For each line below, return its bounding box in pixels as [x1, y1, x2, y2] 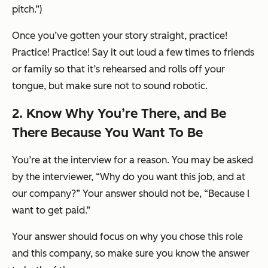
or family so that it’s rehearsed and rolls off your [12, 63, 225, 75]
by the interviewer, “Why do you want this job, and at [12, 170, 245, 182]
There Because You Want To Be [12, 124, 203, 141]
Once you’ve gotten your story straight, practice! [12, 29, 227, 41]
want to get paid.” [12, 204, 90, 216]
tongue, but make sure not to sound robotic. [12, 80, 208, 92]
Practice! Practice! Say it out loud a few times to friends [12, 46, 254, 58]
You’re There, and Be [94, 105, 226, 121]
